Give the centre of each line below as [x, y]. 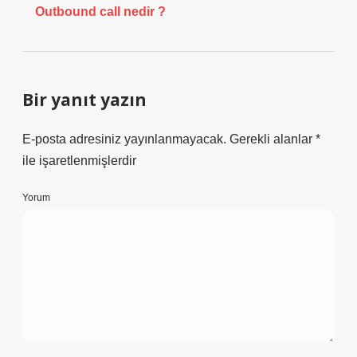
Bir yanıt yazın [84, 100]
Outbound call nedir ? [100, 12]
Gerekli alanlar [273, 139]
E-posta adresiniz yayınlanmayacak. [124, 139]
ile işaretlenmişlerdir [79, 161]
